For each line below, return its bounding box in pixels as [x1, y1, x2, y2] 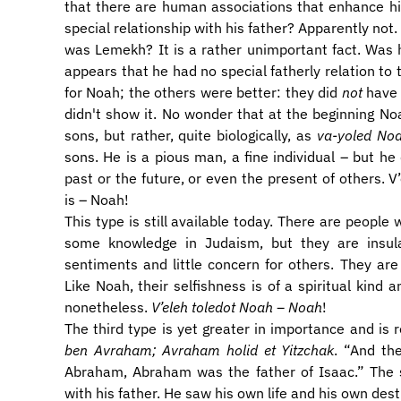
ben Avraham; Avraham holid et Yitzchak [64, 341, 335, 359]
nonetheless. [64, 298, 151, 316]
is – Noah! [64, 191, 132, 209]
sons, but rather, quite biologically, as [64, 126, 317, 144]
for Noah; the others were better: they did [64, 83, 342, 101]
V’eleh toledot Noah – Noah [151, 298, 322, 316]
